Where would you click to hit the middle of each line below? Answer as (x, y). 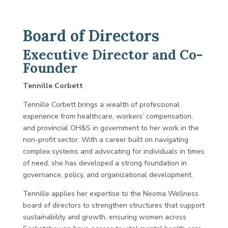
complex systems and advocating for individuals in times (113, 151)
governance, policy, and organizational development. (108, 175)
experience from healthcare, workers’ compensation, (108, 116)
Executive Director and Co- (112, 55)
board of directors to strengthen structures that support (113, 205)
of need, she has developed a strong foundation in (105, 163)
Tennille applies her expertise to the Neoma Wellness (110, 194)
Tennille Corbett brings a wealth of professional (101, 105)
